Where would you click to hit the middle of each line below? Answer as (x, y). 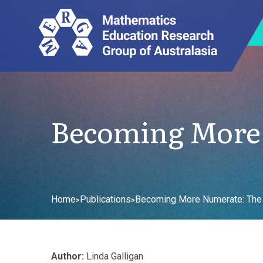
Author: (68, 256)
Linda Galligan (114, 256)
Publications (105, 199)
